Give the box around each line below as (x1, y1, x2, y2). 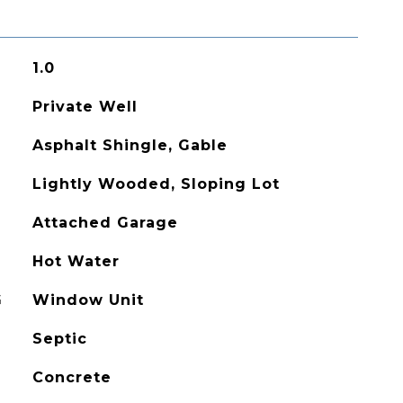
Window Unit (31, 291, 144, 309)
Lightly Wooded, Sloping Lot (31, 175, 280, 193)
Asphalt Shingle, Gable (31, 137, 228, 154)
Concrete (31, 369, 112, 386)
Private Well (31, 98, 138, 115)
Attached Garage (31, 214, 178, 231)
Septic (31, 330, 87, 347)
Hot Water (31, 253, 120, 270)
